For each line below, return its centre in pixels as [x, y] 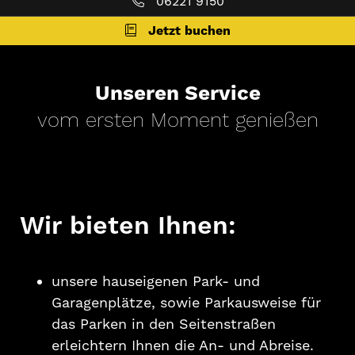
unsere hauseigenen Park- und [156, 282]
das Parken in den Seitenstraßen [164, 324]
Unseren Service [177, 94]
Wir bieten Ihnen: [128, 226]
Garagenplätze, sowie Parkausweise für [186, 303]
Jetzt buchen [189, 31]
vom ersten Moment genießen [177, 121]
